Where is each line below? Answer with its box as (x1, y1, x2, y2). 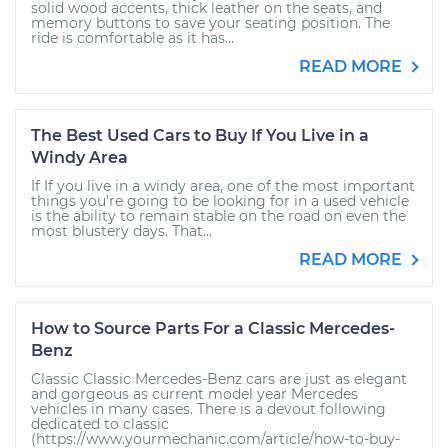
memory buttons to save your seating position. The (31, 14, 390, 32)
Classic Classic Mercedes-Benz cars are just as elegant (31, 370, 407, 388)
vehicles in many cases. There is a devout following (31, 400, 386, 418)
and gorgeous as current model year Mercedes (31, 385, 358, 403)
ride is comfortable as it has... (31, 29, 234, 47)
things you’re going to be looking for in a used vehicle (31, 192, 409, 210)
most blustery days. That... (31, 222, 212, 240)
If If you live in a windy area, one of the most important (31, 177, 415, 195)
